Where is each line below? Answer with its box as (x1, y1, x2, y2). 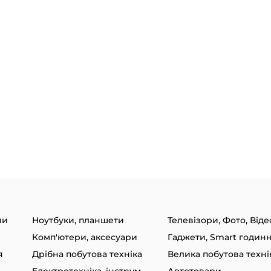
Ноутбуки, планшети (32, 215, 125, 226)
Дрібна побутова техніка (32, 249, 143, 260)
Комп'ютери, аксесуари (32, 232, 138, 243)
